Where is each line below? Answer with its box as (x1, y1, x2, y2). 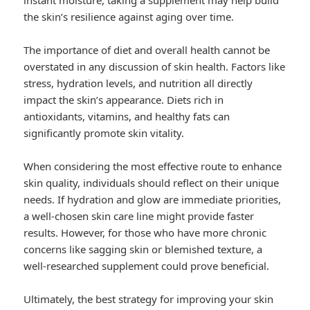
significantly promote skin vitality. (24, 126, 185, 140)
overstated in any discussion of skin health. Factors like (24, 60, 286, 74)
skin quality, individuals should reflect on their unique (24, 176, 280, 190)
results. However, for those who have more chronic (24, 226, 267, 240)
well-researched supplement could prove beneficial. (24, 259, 270, 273)
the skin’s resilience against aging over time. (24, 10, 235, 24)
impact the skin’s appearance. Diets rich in (24, 93, 224, 107)
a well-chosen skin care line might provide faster (24, 209, 255, 224)
